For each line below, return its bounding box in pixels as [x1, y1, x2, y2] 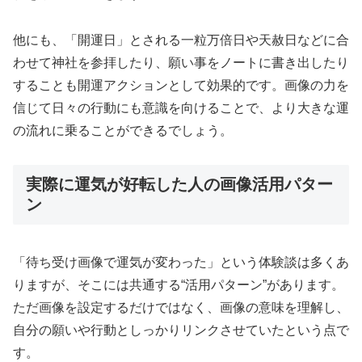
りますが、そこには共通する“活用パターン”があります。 [13, 277, 344, 292]
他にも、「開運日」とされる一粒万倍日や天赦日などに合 [13, 32, 349, 47]
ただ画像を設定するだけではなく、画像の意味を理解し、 [13, 300, 349, 314]
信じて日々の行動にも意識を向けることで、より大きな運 [13, 100, 349, 115]
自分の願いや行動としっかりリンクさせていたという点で [13, 322, 349, 337]
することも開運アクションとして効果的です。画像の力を [13, 78, 349, 92]
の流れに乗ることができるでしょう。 [13, 123, 233, 137]
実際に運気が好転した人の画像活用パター [26, 175, 333, 194]
